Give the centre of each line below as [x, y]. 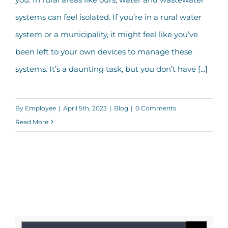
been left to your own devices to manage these [104, 51]
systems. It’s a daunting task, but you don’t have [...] [111, 69]
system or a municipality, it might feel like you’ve [107, 34]
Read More [32, 122]
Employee [40, 108]
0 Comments [156, 108]
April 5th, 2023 [85, 108]
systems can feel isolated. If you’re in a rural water [108, 17]
